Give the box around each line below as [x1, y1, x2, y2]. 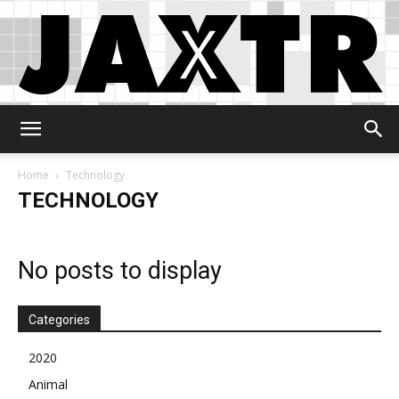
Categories [28, 313, 90, 327]
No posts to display [18, 256, 222, 285]
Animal [28, 376, 68, 393]
